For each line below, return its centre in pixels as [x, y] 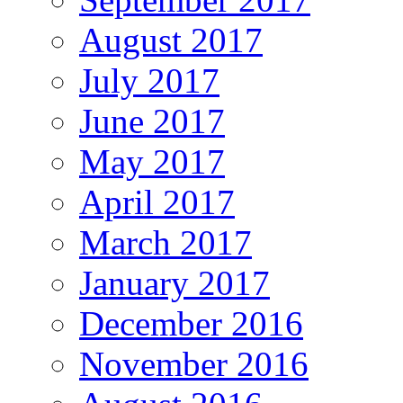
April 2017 [157, 201]
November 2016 [194, 363]
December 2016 [191, 323]
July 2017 [149, 80]
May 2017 [152, 161]
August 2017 [171, 40]
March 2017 [166, 242]
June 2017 [152, 121]
